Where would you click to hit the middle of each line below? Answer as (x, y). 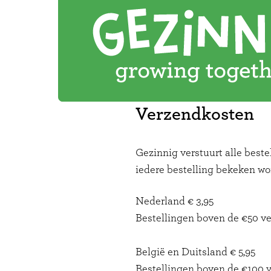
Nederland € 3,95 (175, 201)
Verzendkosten (195, 114)
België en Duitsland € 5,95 (195, 252)
